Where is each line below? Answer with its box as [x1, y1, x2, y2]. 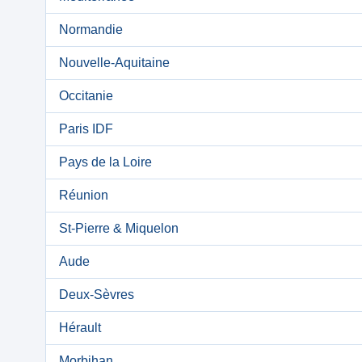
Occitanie [59, 89, 113, 103]
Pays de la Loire [59, 155, 152, 169]
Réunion [59, 188, 108, 202]
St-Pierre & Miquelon [59, 221, 179, 235]
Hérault [59, 321, 101, 335]
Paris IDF [59, 122, 113, 136]
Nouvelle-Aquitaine [59, 56, 170, 69]
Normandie [59, 23, 123, 36]
